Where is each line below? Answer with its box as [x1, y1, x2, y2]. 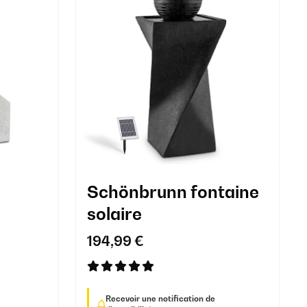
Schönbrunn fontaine [86, 181, 259, 202]
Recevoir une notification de [105, 293, 215, 304]
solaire [86, 203, 142, 224]
